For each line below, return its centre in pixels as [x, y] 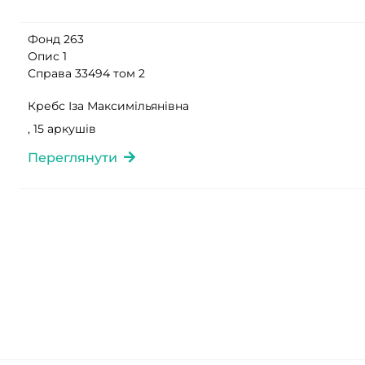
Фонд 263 [56, 39]
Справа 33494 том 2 [86, 73]
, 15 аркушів [62, 129]
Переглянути [76, 158]
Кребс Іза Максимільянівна [108, 106]
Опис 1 [47, 56]
